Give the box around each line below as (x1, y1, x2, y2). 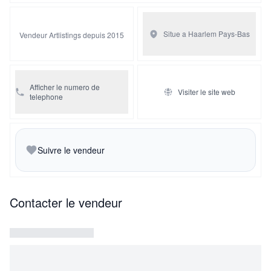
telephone (30, 91, 63, 102)
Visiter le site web (178, 86, 235, 97)
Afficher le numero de (30, 81, 100, 92)
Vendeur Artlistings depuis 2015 (19, 29, 124, 40)
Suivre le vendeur (38, 143, 105, 156)
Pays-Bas (218, 28, 250, 39)
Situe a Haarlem (163, 28, 217, 39)
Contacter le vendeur (10, 193, 122, 211)
